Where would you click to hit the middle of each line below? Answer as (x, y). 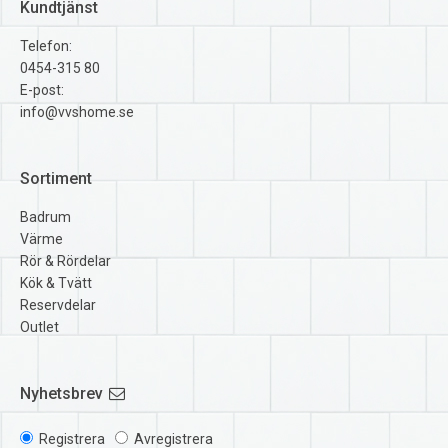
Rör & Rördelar (65, 261)
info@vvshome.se (77, 111)
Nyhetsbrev (61, 394)
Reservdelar (58, 305)
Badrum (45, 217)
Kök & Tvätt (56, 283)
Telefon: (46, 45)
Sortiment (56, 179)
